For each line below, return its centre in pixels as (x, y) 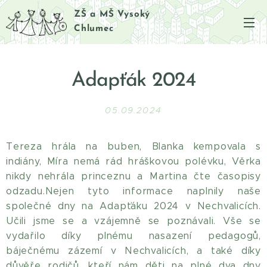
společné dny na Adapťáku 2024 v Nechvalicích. (133, 206)
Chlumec (94, 29)
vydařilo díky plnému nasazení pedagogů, (133, 236)
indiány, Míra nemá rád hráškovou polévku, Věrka (133, 161)
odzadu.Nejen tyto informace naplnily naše (133, 191)
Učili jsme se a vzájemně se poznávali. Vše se (133, 221)
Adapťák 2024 (133, 81)
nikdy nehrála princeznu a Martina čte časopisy (133, 176)
